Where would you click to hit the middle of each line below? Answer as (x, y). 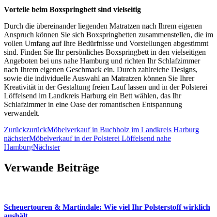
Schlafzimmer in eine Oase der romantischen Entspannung (93, 104)
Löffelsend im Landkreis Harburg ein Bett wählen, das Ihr (93, 95)
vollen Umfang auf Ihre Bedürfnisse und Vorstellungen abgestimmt (106, 43)
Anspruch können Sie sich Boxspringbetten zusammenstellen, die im (108, 34)
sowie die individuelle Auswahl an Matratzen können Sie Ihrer (99, 78)
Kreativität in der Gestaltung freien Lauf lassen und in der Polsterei (106, 87)
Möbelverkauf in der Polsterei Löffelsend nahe (100, 138)
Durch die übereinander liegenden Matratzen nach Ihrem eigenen (103, 26)
